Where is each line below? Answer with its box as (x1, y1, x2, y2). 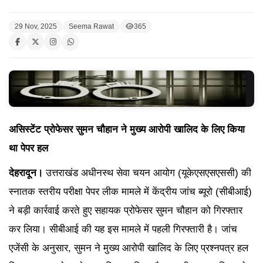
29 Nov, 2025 (15, 22, 57, 31)
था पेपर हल (9, 143, 51, 154)
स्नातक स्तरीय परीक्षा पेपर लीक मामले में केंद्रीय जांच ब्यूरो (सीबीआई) (9, 186, 252, 198)
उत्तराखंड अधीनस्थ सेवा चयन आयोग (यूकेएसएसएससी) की (43, 167, 251, 179)
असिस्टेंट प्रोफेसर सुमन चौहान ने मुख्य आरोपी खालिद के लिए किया (9, 124, 245, 136)
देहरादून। (9, 167, 43, 179)
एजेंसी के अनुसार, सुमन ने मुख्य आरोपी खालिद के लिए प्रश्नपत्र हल (9, 242, 248, 254)
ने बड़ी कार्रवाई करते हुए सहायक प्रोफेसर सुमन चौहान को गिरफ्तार (9, 205, 242, 217)
